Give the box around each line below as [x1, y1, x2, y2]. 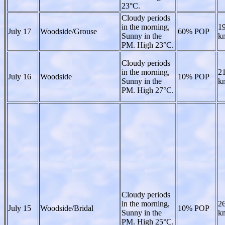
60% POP [178, 27, 209, 36]
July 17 [8, 27, 31, 36]
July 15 [8, 203, 31, 212]
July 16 [8, 72, 31, 81]
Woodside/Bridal [40, 203, 93, 212]
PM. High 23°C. [122, 40, 174, 49]
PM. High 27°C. [122, 85, 174, 94]
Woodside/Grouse [40, 27, 97, 36]
